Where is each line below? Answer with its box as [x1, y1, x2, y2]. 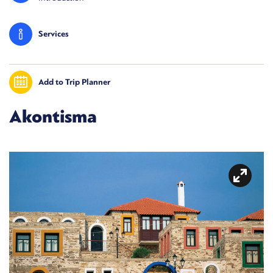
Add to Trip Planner [38, 77, 110, 87]
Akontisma [9, 106, 97, 127]
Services [38, 29, 69, 39]
